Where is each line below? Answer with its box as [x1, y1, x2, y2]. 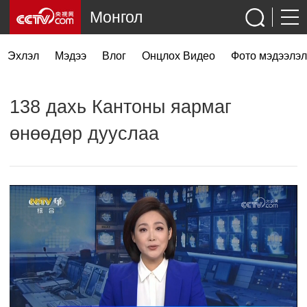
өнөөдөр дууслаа [9, 123, 159, 145]
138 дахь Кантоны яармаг [9, 96, 232, 118]
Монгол [89, 8, 143, 26]
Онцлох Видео [141, 49, 215, 62]
